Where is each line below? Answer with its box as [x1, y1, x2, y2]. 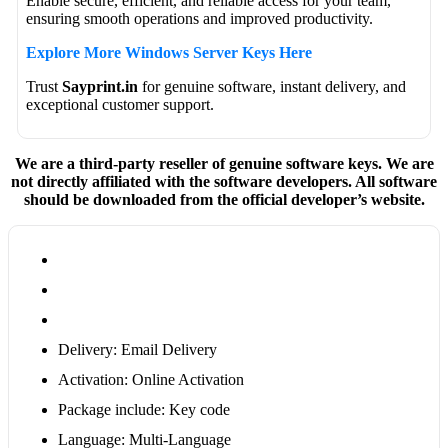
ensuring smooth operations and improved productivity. [26, 9, 374, 27]
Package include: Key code [57, 400, 230, 418]
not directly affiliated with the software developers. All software [11, 173, 437, 191]
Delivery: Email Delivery [57, 340, 217, 358]
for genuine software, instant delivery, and [138, 77, 407, 95]
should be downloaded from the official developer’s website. [23, 191, 425, 209]
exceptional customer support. [26, 95, 215, 113]
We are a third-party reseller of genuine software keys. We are [14, 155, 434, 173]
